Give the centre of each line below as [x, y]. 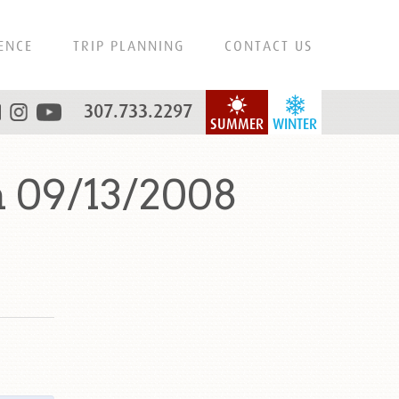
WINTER [295, 124]
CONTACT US [269, 45]
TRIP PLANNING [129, 45]
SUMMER [237, 124]
